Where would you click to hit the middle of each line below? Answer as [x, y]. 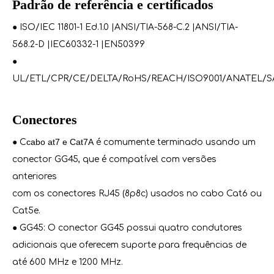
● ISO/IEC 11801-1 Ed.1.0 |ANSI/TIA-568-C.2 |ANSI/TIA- [125, 27]
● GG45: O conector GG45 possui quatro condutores [127, 228]
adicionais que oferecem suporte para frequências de [129, 245]
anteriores [35, 176]
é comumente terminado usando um [175, 142]
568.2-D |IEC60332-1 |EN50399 [79, 44]
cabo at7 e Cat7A [60, 142]
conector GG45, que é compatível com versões [114, 159]
